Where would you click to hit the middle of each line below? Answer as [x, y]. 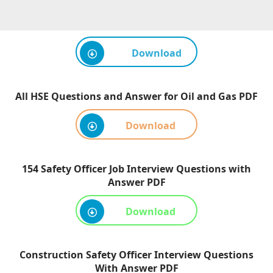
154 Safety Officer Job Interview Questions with [136, 169]
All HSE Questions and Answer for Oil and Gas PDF [136, 97]
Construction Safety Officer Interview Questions [136, 255]
